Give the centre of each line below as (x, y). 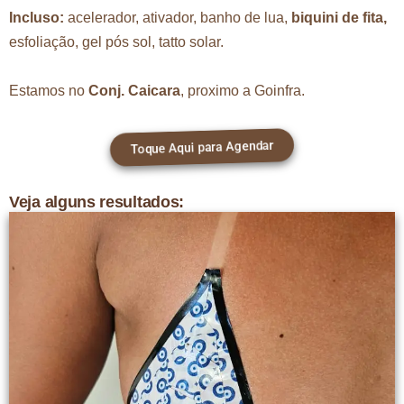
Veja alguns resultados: (97, 202)
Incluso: (38, 18)
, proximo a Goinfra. (243, 91)
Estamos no (49, 91)
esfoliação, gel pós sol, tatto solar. (116, 42)
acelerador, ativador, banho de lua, (179, 18)
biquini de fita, (339, 18)
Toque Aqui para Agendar (202, 147)
